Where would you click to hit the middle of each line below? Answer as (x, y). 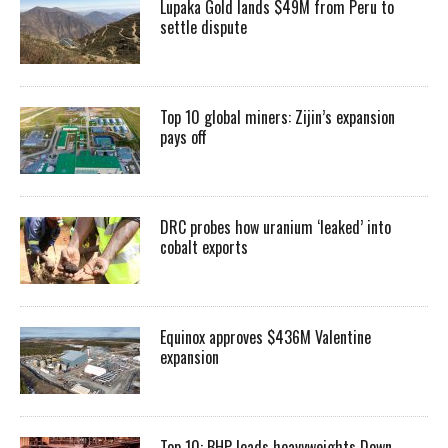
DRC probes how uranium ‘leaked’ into (275, 227)
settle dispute (203, 27)
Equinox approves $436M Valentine (265, 337)
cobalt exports (204, 247)
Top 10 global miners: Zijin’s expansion (277, 117)
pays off (185, 137)
